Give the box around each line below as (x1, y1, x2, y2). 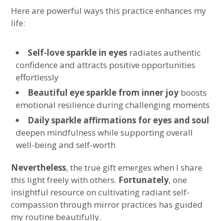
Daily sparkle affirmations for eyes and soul (28, 114, 210, 126)
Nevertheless (11, 162, 67, 173)
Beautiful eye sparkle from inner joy (28, 87, 179, 98)
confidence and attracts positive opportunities (16, 59, 196, 71)
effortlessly (16, 72, 59, 83)
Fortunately (118, 174, 169, 185)
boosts (179, 87, 207, 98)
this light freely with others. (11, 174, 119, 185)
